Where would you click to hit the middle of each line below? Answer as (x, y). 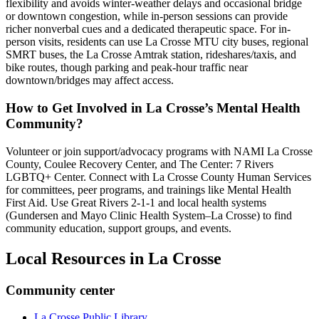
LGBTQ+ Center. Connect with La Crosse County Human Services (158, 177)
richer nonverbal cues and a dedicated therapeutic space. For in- (148, 29)
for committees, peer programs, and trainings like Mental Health (148, 189)
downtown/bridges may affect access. (90, 80)
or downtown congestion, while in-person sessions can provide (147, 16)
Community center (60, 290)
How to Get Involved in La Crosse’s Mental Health (153, 108)
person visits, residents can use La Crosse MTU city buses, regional (157, 42)
